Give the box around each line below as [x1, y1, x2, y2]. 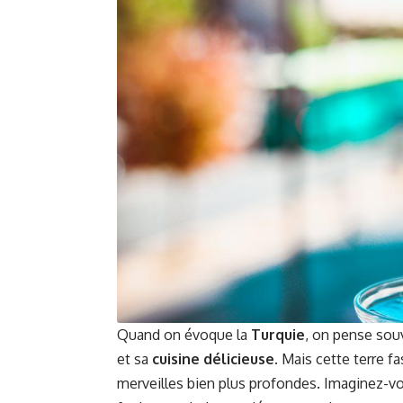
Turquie [251, 326, 305, 344]
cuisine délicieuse [152, 350, 274, 368]
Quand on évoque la [117, 326, 251, 344]
